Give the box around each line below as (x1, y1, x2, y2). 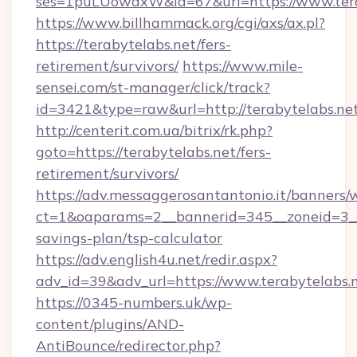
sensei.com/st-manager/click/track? (36, 78, 270, 96)
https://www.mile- (182, 57, 303, 75)
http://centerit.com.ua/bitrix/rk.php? (36, 121, 273, 139)
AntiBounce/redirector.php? (36, 336, 221, 355)
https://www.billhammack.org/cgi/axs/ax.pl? (36, 14, 325, 32)
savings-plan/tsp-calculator (36, 229, 222, 247)
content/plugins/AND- (36, 315, 184, 333)
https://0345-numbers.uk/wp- (36, 293, 232, 312)
